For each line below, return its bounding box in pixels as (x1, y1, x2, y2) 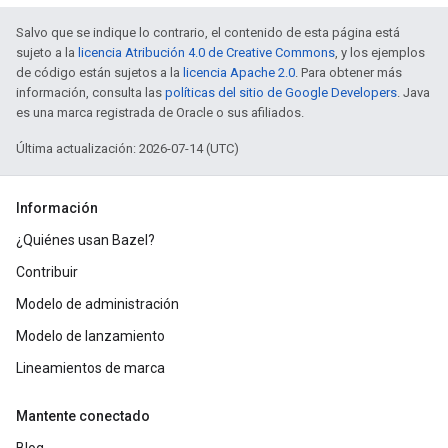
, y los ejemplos (335, 45, 425, 60)
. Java (397, 85, 430, 100)
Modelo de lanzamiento (16, 328, 165, 344)
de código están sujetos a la (16, 65, 183, 80)
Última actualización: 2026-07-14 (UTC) (16, 141, 239, 156)
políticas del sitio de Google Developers (165, 85, 397, 100)
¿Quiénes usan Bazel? (16, 232, 155, 248)
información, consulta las (16, 85, 165, 100)
